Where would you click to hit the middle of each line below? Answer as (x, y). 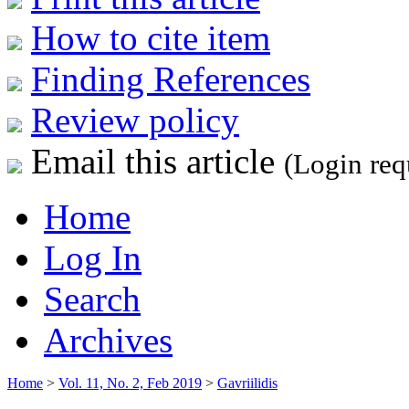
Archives (108, 340)
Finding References (171, 79)
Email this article (153, 161)
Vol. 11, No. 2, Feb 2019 (130, 383)
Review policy (135, 120)
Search (92, 299)
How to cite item (151, 37)
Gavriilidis (247, 383)
